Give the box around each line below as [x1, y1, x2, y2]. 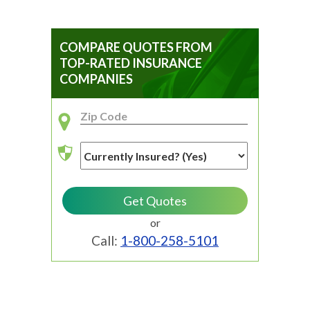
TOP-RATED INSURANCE [60, 55, 202, 71]
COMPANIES [60, 71, 133, 87]
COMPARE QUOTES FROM [60, 39, 212, 55]
